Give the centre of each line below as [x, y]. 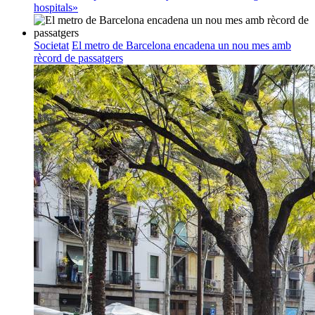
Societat [51, 46]
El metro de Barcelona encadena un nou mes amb [181, 46]
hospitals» [56, 8]
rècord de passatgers [78, 58]
